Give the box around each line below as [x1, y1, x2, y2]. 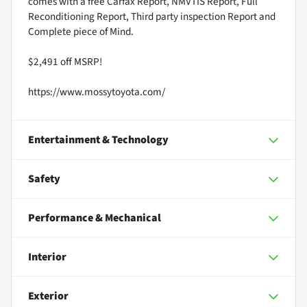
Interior [28, 249, 66, 265]
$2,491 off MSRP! [28, 53, 102, 69]
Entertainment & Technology [28, 132, 169, 147]
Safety [28, 171, 60, 186]
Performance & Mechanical [28, 210, 161, 225]
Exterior [28, 288, 69, 304]
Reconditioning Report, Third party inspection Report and [28, 8, 275, 24]
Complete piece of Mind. [28, 23, 134, 39]
